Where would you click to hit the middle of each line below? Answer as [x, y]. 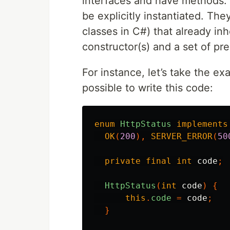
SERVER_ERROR [182, 136]
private [123, 161]
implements [202, 124]
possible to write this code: [148, 88]
